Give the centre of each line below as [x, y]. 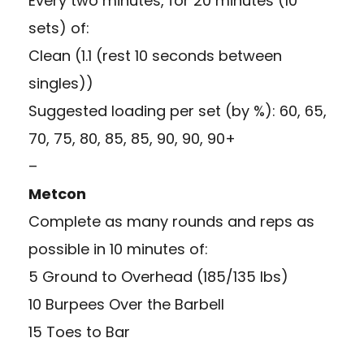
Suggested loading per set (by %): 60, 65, [178, 111]
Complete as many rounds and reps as [171, 222]
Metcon [59, 194]
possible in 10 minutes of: [118, 249]
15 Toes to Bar [79, 332]
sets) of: [59, 28]
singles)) [61, 84]
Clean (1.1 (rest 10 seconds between [155, 56]
